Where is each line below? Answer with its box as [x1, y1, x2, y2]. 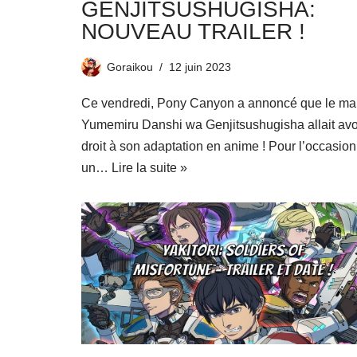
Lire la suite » [112, 161, 187, 175]
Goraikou [107, 61, 153, 73]
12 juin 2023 [169, 61, 231, 73]
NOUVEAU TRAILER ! [81, 19, 305, 44]
